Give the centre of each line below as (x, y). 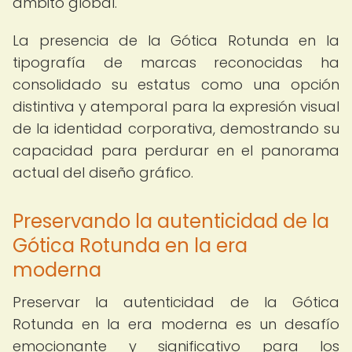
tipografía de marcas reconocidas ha (176, 62)
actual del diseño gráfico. (103, 172)
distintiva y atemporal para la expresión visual (176, 106)
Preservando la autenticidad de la (171, 221)
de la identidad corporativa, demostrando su (176, 128)
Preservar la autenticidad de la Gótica (176, 302)
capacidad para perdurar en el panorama (176, 150)
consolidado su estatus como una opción (176, 84)
